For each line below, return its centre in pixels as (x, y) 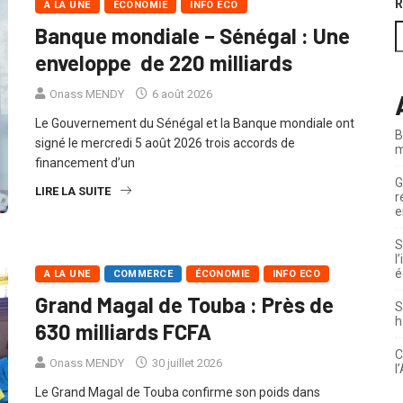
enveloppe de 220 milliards (164, 83)
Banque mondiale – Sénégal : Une (193, 56)
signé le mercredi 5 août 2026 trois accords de (165, 163)
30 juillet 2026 (186, 383)
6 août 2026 (181, 114)
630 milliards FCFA (123, 352)
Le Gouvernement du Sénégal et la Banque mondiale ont (195, 143)
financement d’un (85, 183)
